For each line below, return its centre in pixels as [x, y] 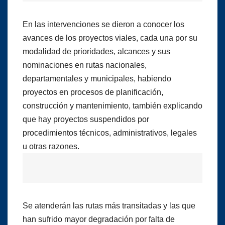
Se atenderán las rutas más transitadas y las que [109, 205]
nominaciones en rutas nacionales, [85, 65]
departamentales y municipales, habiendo [97, 78]
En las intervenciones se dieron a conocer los [103, 24]
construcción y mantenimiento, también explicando [113, 105]
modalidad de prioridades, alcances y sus [96, 51]
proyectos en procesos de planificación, [93, 92]
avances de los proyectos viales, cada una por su [110, 38]
